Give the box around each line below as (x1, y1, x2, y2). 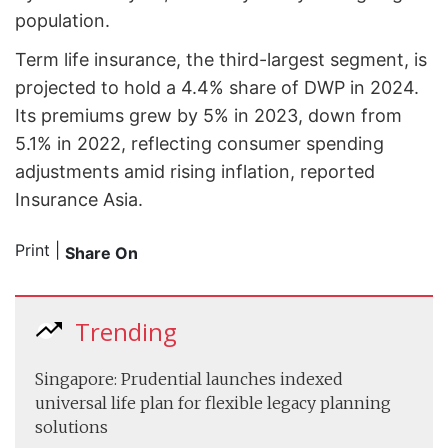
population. (15, 9, 110, 31)
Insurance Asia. (15, 188, 143, 210)
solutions (35, 416, 108, 437)
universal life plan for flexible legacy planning (35, 392, 391, 413)
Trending (75, 314, 177, 348)
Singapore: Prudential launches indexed (35, 368, 343, 389)
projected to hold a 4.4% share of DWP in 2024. (15, 76, 419, 98)
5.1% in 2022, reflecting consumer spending (15, 132, 384, 154)
